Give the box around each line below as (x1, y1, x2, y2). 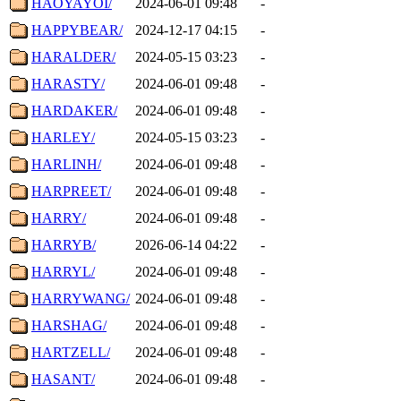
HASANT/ (31, 371, 95, 387)
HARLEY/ (31, 129, 95, 145)
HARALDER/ (31, 48, 115, 64)
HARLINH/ (31, 156, 101, 172)
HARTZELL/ (31, 344, 110, 360)
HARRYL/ (31, 263, 95, 279)
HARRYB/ (31, 236, 96, 252)
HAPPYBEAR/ (31, 21, 123, 38)
